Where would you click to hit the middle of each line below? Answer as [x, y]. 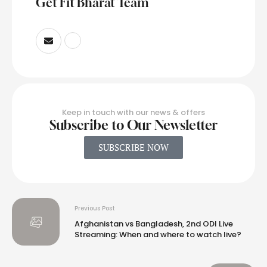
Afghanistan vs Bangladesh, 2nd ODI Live [154, 223]
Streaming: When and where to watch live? [158, 234]
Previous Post [95, 208]
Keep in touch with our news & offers [133, 113]
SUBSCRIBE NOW [133, 148]
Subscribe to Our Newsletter [133, 125]
